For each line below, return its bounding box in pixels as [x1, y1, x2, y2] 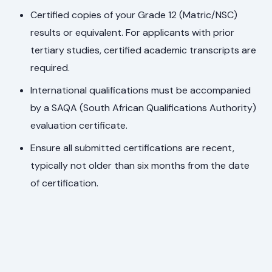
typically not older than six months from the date [30, 158, 250, 172]
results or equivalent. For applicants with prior [30, 25, 235, 39]
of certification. [30, 176, 99, 189]
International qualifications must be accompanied [30, 83, 251, 97]
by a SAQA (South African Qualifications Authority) [30, 101, 257, 114]
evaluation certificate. [30, 118, 128, 132]
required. [30, 61, 70, 74]
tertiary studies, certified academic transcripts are [30, 43, 257, 56]
